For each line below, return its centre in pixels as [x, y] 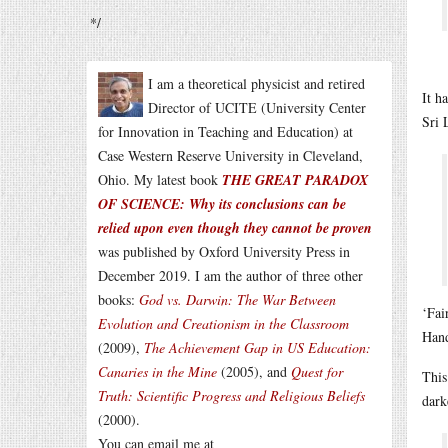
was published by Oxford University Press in [224, 251]
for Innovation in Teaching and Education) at [225, 131]
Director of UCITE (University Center [257, 107]
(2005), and [254, 371]
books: [118, 299]
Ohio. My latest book [160, 179]
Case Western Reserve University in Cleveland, [230, 155]
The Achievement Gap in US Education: [257, 347]
